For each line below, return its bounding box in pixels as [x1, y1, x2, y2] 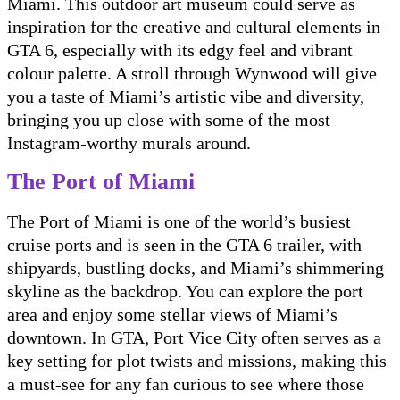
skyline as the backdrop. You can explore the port [7, 281, 363, 302]
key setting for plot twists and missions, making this [7, 351, 387, 371]
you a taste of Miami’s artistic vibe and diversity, [7, 87, 364, 107]
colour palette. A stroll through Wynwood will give [7, 63, 377, 84]
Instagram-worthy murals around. [7, 133, 251, 154]
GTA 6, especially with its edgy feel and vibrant [7, 40, 353, 61]
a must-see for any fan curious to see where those [7, 374, 364, 395]
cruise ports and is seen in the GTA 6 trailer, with [7, 235, 362, 255]
